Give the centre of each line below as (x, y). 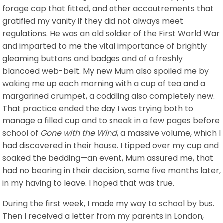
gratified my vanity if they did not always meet (93, 21)
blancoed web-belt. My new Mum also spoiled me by (106, 71)
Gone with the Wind (79, 133)
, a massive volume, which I (169, 133)
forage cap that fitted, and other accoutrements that (108, 8)
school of (21, 133)
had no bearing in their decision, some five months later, (111, 170)
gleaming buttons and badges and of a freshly (93, 58)
